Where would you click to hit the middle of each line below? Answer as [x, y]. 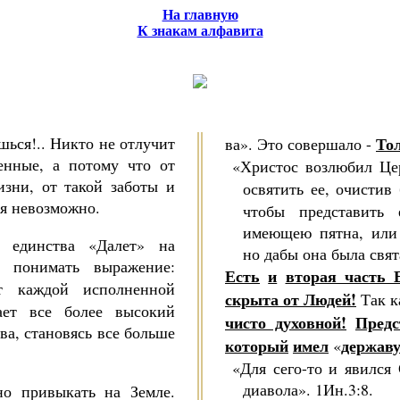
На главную [200, 15]
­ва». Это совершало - [300, 144]
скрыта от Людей [288, 299]
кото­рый [257, 346]
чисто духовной [283, 322]
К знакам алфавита [200, 31]
